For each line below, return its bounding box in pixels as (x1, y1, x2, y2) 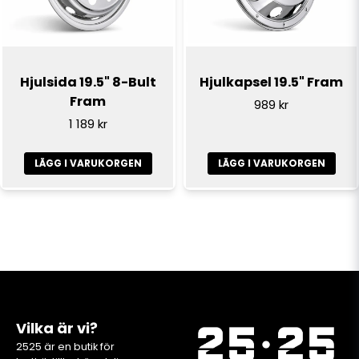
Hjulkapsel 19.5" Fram (200, 73, 343, 92)
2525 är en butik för (16, 340, 115, 354)
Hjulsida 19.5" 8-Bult (19, 73, 156, 92)
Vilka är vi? (16, 318, 98, 339)
